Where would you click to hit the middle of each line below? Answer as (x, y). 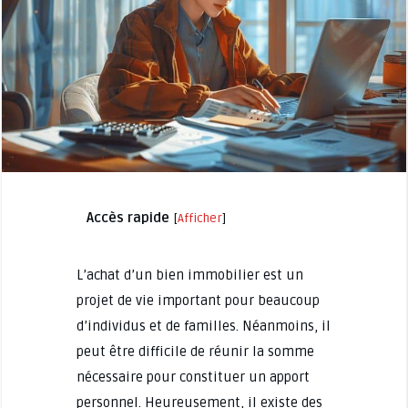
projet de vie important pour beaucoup (198, 300)
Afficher (199, 218)
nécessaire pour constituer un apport (193, 377)
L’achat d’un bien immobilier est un (189, 275)
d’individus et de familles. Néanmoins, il (203, 326)
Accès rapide (127, 217)
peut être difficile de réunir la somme (195, 351)
